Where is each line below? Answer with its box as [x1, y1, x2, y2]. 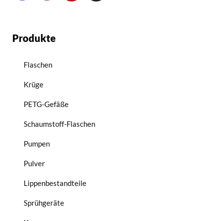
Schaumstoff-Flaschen [24, 119, 95, 128]
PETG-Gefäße [24, 100, 69, 109]
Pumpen [24, 139, 50, 148]
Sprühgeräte [24, 198, 64, 207]
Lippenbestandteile [24, 179, 86, 187]
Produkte [12, 32, 56, 44]
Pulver [24, 159, 45, 168]
